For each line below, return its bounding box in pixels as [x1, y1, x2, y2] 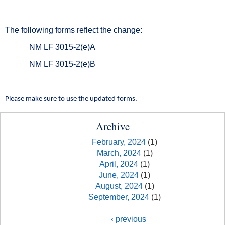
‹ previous [111, 215, 146, 223]
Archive [95, 119, 130, 133]
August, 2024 [95, 182, 143, 190]
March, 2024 [96, 149, 141, 157]
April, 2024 [99, 160, 138, 168]
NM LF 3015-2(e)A [5, 43, 95, 51]
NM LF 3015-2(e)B [5, 60, 95, 68]
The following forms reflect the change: [5, 26, 142, 34]
